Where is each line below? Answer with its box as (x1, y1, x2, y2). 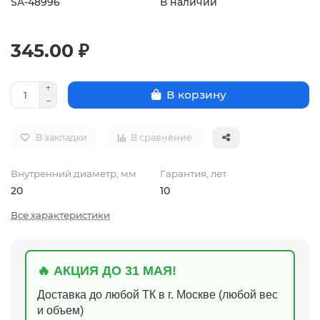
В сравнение (131, 131, 192, 143)
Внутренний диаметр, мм (11, 167, 136, 179)
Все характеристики (11, 209, 110, 221)
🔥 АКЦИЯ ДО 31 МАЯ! (37, 263, 176, 278)
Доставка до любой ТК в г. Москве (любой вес (37, 288, 278, 301)
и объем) (37, 304, 84, 316)
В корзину (166, 88, 226, 102)
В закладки (36, 131, 87, 143)
